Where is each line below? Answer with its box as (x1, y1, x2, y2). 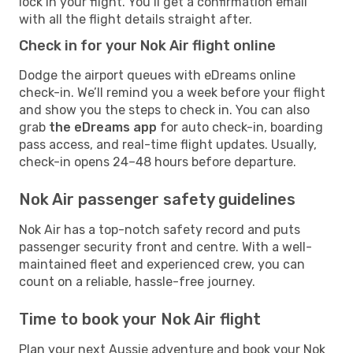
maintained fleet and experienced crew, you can (19, 256, 305, 272)
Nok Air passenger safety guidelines (19, 189, 295, 209)
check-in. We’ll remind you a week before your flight (19, 84, 325, 100)
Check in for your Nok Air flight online (19, 36, 276, 54)
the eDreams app (49, 119, 157, 135)
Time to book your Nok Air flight (19, 309, 261, 329)
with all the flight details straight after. (19, 11, 252, 27)
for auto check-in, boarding (157, 119, 323, 135)
